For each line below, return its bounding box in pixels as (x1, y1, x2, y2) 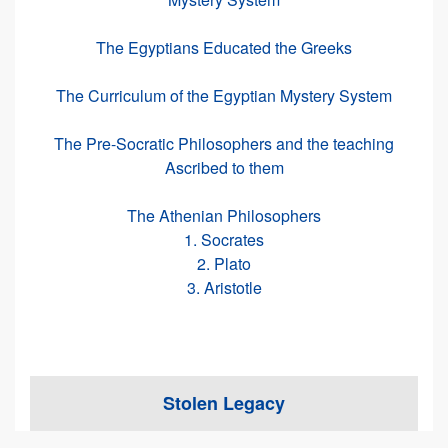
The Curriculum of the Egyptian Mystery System (56, 84, 392, 107)
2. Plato (197, 252, 251, 275)
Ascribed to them (164, 156, 284, 179)
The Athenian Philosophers (127, 204, 321, 227)
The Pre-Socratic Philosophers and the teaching (54, 132, 394, 155)
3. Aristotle (186, 276, 262, 299)
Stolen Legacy (163, 390, 285, 416)
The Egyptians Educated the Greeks (96, 36, 352, 59)
